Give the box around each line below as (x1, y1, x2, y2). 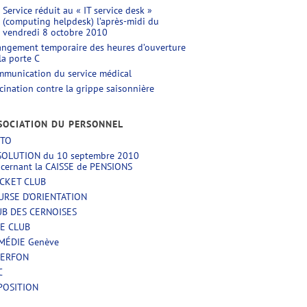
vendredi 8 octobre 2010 (3, 26, 108, 38)
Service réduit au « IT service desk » (3, 4, 152, 16)
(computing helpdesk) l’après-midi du (3, 15, 159, 27)
